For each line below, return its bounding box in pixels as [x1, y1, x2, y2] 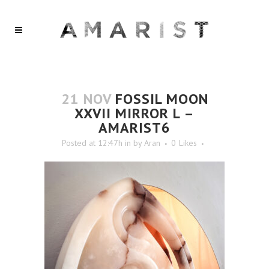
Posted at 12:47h [61, 138, 122, 148]
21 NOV [61, 89, 111, 108]
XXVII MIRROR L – [74, 104, 195, 122]
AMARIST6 [98, 118, 171, 137]
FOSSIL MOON [110, 89, 208, 108]
